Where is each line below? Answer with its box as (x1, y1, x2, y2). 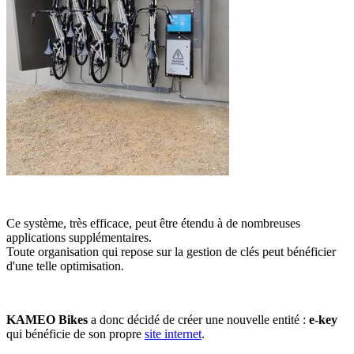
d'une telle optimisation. (6, 258, 124, 273)
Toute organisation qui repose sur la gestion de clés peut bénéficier (6, 244, 336, 258)
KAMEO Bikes (6, 312, 88, 326)
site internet (145, 326, 201, 341)
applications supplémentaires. (6, 230, 152, 244)
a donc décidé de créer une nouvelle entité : (88, 312, 309, 326)
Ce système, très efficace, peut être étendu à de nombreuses (6, 216, 300, 230)
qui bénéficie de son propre (6, 326, 145, 341)
